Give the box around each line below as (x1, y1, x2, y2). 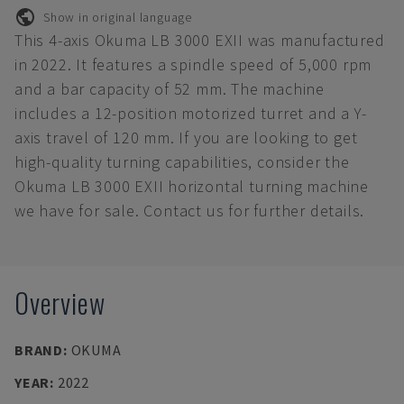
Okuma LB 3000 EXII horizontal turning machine (14, 176, 369, 197)
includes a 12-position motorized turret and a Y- (14, 103, 367, 124)
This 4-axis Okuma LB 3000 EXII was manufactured (14, 30, 385, 50)
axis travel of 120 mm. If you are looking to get (14, 127, 358, 148)
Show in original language (43, 8, 192, 25)
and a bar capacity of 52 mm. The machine (14, 78, 325, 99)
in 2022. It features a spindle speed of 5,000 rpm (14, 54, 372, 75)
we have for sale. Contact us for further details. (14, 200, 365, 221)
